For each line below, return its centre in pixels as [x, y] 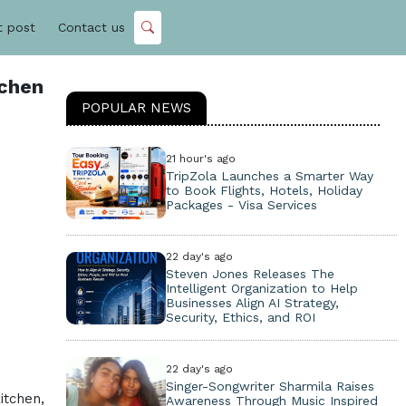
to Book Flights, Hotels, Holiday [264, 190]
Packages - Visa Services [241, 205]
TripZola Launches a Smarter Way [269, 176]
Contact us [92, 28]
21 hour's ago [200, 159]
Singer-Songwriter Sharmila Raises [270, 386]
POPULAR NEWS [136, 108]
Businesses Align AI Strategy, [252, 303]
